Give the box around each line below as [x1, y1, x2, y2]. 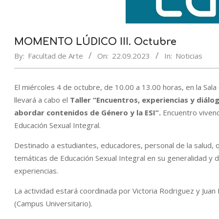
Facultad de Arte [28, 51, 83, 61]
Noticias [175, 51, 202, 61]
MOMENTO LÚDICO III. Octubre [14, 36, 176, 47]
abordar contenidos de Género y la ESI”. [14, 108, 163, 117]
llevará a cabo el [14, 95, 68, 105]
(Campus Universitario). [14, 198, 92, 208]
